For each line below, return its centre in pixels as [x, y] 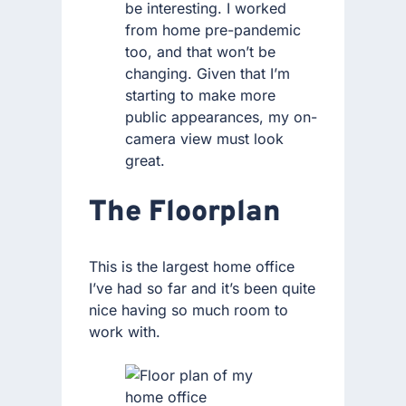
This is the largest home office [192, 266]
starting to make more [200, 95]
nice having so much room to [188, 309]
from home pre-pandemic [213, 29]
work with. [125, 331]
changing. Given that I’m [208, 73]
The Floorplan [185, 213]
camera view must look [204, 138]
